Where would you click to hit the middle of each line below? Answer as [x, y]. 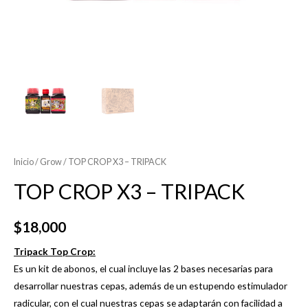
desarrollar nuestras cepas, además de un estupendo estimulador [151, 285]
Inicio [24, 162]
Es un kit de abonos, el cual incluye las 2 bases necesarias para [143, 268]
